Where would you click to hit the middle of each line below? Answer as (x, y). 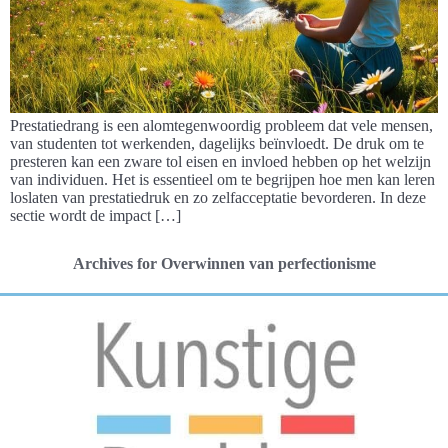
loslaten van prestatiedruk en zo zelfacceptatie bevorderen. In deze (218, 197)
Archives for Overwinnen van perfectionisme (224, 263)
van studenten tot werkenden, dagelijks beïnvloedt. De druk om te (217, 143)
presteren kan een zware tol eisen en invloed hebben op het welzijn (220, 161)
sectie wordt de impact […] (95, 215)
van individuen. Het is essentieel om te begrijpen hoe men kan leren (222, 179)
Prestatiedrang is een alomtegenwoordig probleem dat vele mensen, (221, 125)
